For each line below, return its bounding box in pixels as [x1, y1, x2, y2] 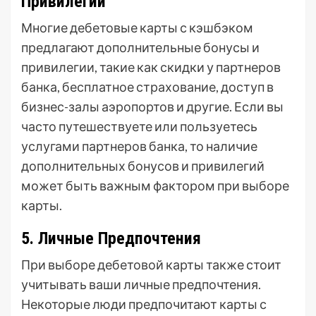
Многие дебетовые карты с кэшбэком [21, 20, 253, 35]
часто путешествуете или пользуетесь [21, 119, 257, 134]
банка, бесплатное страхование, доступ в [21, 79, 274, 95]
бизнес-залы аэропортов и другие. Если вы [21, 99, 284, 114]
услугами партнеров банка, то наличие [21, 138, 257, 154]
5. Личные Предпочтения [21, 229, 201, 248]
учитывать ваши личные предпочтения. [21, 276, 261, 292]
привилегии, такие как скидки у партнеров [21, 59, 281, 75]
